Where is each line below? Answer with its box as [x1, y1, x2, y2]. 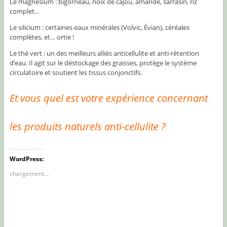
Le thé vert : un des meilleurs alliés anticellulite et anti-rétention [9, 48, 199, 58]
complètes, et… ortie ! [9, 32, 74, 42]
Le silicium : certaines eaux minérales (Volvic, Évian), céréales [9, 22, 190, 32]
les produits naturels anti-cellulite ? [9, 119, 166, 133]
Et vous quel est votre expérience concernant [9, 91, 208, 105]
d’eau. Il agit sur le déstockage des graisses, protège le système [9, 58, 197, 67]
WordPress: [9, 154, 44, 163]
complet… [9, 6, 40, 16]
